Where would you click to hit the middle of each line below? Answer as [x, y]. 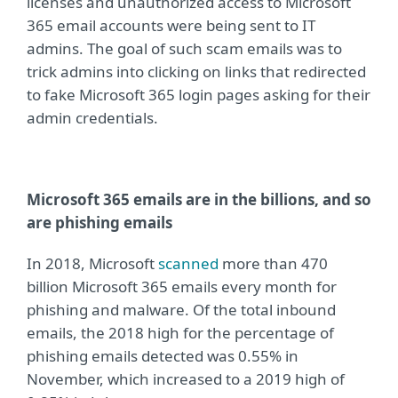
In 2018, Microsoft [92, 264]
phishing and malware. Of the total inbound [181, 310]
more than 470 [273, 264]
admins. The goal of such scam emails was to [184, 49]
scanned [188, 264]
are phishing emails [99, 223]
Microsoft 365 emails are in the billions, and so [199, 200]
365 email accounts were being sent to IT [171, 26]
